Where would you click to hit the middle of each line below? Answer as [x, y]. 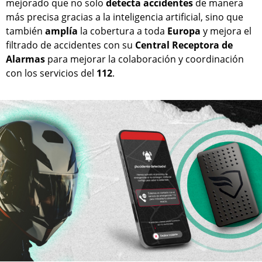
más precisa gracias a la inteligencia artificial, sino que [125, 17]
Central [152, 45]
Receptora [196, 45]
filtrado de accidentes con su [70, 45]
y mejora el [226, 31]
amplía [61, 31]
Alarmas [25, 59]
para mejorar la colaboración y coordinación [144, 59]
